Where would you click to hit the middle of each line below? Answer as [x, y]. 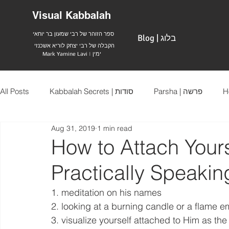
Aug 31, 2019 [73, 128]
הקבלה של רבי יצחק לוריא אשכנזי [74, 45]
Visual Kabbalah [72, 15]
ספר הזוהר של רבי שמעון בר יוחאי [73, 34]
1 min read [115, 128]
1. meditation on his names [106, 192]
